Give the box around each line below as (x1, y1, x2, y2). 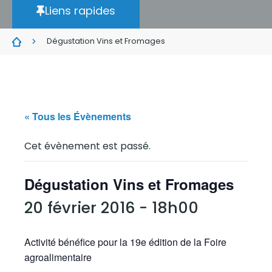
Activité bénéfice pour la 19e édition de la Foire (24, 235, 226, 249)
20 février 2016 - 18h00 (24, 197, 199, 219)
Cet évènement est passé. (24, 139, 151, 153)
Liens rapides (45, 3, 115, 18)
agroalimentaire (24, 250, 92, 264)
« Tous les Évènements (24, 109, 131, 123)
